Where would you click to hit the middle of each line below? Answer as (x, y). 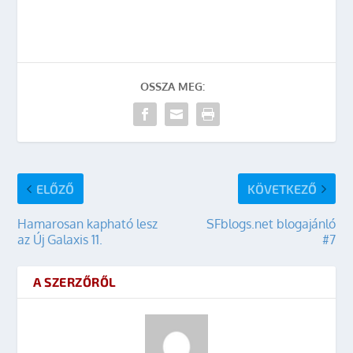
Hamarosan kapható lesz (88, 224)
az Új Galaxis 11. (60, 240)
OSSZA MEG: (173, 87)
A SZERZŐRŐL (75, 282)
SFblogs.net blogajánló (271, 224)
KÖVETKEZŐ (282, 189)
